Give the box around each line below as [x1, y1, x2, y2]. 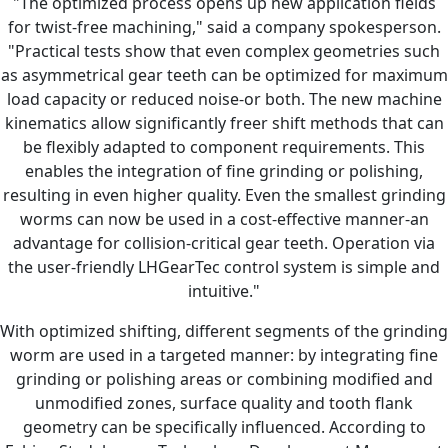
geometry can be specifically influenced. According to [22, 415, 426, 438]
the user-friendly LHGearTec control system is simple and [8, 255, 440, 278]
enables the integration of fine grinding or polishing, [25, 159, 423, 182]
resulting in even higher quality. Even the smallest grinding [2, 183, 446, 206]
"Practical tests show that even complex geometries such [8, 39, 440, 62]
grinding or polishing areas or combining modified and [15, 367, 433, 390]
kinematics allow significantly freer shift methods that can [4, 111, 444, 134]
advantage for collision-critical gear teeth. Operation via [13, 231, 435, 254]
